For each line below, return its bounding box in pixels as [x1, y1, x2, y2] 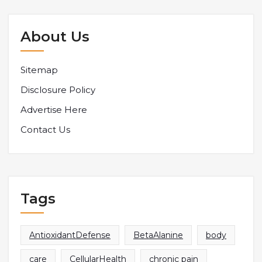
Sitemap [20, 64, 58, 76]
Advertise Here [20, 104, 87, 116]
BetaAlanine [133, 230, 183, 241]
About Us [20, 28, 89, 46]
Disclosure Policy [20, 84, 95, 96]
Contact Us [20, 124, 70, 136]
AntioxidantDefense [29, 230, 111, 241]
